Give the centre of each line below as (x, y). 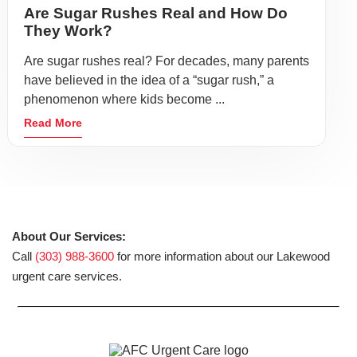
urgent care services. (67, 276)
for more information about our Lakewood (222, 256)
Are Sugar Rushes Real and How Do (156, 13)
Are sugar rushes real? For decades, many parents (167, 61)
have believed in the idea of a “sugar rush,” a (149, 80)
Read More (53, 123)
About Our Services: (69, 236)
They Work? (68, 31)
